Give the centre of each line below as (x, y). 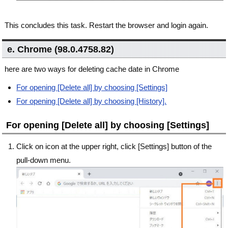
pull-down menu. (44, 160)
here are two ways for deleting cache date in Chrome (92, 69)
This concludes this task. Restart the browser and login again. (107, 25)
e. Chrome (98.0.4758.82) (61, 50)
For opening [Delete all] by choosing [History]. (92, 101)
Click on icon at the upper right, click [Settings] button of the (114, 147)
